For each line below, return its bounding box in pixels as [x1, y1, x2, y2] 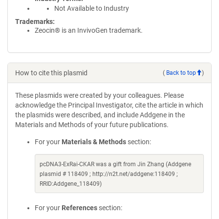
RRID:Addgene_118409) [40, 180, 102, 187]
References [62, 204, 97, 212]
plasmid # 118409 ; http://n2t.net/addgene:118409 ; [40, 171, 178, 177]
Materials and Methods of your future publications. [15, 121, 169, 129]
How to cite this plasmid [15, 69, 88, 77]
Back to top [166, 69, 196, 76]
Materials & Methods [62, 138, 126, 146]
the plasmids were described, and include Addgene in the [15, 111, 185, 119]
